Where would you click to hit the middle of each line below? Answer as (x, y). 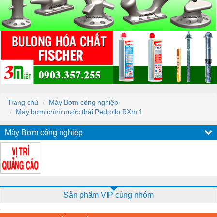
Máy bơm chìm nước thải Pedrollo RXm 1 (79, 112)
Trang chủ (23, 102)
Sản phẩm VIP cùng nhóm (108, 195)
